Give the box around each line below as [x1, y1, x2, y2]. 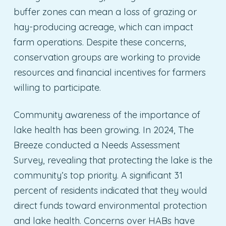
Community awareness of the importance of [13, 108, 200, 121]
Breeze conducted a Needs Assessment [13, 139, 180, 151]
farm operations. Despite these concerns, [13, 36, 186, 48]
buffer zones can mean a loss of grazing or [13, 6, 197, 18]
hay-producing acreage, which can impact [13, 21, 193, 33]
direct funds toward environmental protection [13, 199, 207, 211]
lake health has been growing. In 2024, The [13, 124, 194, 136]
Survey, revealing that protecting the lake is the [13, 154, 212, 166]
